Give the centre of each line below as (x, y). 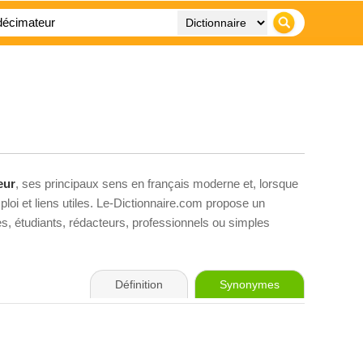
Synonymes (250, 284)
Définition (139, 284)
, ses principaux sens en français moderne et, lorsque (157, 184)
